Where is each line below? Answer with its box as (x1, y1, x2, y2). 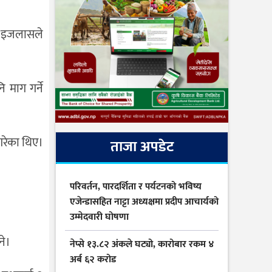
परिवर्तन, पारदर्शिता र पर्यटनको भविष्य (70, 178, 202, 195)
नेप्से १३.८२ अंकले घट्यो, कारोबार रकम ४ (70, 236, 214, 253)
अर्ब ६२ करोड (70, 251, 116, 268)
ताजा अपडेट (110, 135, 174, 160)
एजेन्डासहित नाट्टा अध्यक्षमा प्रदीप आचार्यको (70, 194, 219, 211)
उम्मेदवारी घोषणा (70, 209, 129, 226)
